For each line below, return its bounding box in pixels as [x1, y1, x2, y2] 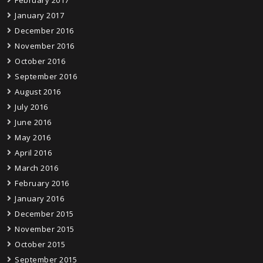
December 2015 [15, 208, 74, 220]
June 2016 [15, 117, 52, 128]
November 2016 [15, 41, 75, 52]
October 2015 [15, 239, 65, 250]
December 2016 [15, 25, 74, 36]
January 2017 [15, 10, 64, 21]
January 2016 [15, 193, 64, 204]
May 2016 [15, 132, 50, 143]
